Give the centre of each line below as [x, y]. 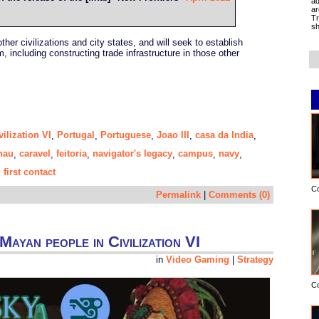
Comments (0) [239, 195]
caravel [35, 154]
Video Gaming [198, 260]
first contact [30, 172]
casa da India [224, 135]
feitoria [72, 154]
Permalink [178, 195]
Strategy [255, 260]
